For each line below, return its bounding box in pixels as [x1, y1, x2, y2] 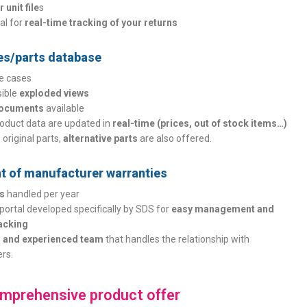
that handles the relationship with [103, 234, 250, 245]
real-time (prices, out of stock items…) [112, 118, 288, 129]
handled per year [5, 188, 80, 199]
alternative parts [63, 133, 138, 144]
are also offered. [138, 133, 212, 144]
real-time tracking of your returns [25, 17, 178, 28]
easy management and [171, 204, 275, 214]
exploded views [19, 88, 90, 99]
